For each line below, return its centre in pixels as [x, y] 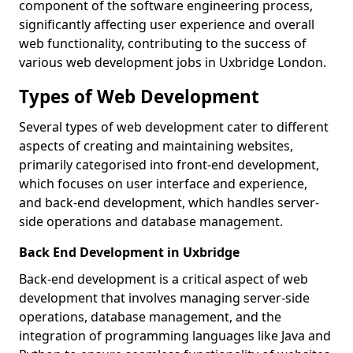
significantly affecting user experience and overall [167, 24]
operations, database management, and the [150, 317]
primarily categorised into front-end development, [169, 165]
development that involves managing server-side [164, 298]
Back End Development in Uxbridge [129, 252]
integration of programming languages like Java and [175, 336]
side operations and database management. [151, 221]
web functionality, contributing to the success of [163, 43]
